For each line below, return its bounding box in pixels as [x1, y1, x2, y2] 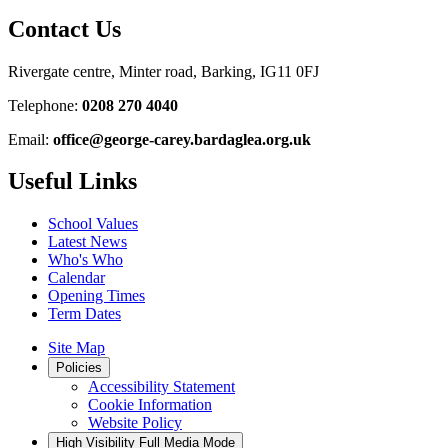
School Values [48, 215, 138, 233]
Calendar [48, 269, 105, 287]
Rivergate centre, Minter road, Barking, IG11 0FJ [8, 62, 319, 80]
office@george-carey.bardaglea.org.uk [53, 130, 311, 148]
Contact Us [8, 15, 121, 42]
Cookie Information [88, 396, 212, 414]
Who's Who [48, 251, 123, 269]
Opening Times [48, 287, 145, 305]
